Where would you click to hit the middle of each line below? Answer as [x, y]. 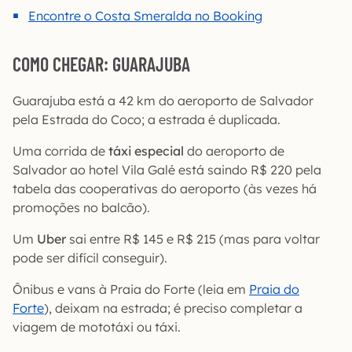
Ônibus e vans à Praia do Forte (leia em [131, 290]
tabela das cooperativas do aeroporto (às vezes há [165, 189]
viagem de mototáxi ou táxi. [97, 327]
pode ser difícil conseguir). [90, 258]
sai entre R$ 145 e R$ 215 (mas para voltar [193, 239]
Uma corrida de [60, 151]
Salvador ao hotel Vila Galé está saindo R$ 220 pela [167, 170]
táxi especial [146, 151]
